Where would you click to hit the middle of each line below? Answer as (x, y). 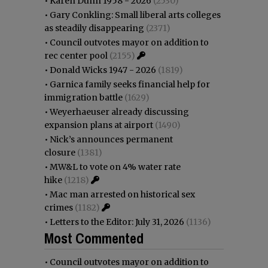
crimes (59, 207)
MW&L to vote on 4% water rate (115, 167)
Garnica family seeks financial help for (130, 84)
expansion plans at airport (99, 125)
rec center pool (76, 55)
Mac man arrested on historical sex (122, 194)
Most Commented (94, 238)
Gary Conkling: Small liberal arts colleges (135, 15)
